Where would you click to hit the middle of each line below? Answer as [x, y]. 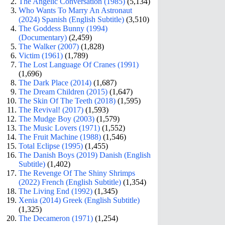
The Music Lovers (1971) [60, 128]
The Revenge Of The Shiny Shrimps [77, 173]
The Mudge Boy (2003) [57, 119]
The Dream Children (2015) [63, 91]
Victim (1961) [41, 55]
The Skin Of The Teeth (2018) [67, 100]
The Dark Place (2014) [55, 82]
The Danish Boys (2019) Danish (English [85, 155]
